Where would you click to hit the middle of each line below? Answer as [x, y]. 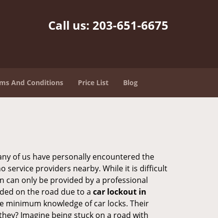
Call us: [70, 25]
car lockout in [120, 192]
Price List [93, 82]
